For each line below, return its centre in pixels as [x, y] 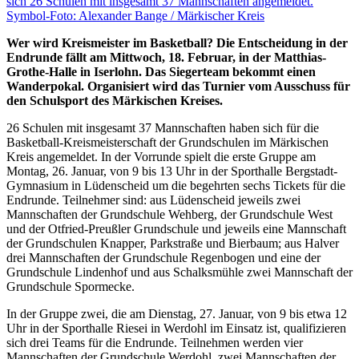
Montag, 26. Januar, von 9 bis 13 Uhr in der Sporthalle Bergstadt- [172, 171]
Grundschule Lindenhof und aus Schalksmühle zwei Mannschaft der [179, 272]
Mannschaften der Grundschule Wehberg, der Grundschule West [169, 214]
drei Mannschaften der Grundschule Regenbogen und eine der [163, 257]
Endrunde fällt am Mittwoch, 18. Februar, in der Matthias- [166, 57]
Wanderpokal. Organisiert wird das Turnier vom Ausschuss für [178, 86]
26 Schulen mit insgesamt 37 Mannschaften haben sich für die [163, 127]
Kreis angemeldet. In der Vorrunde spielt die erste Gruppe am [161, 156]
